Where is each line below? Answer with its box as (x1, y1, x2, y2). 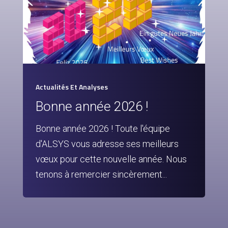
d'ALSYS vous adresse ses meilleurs (36, 138, 179, 149)
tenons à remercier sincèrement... (36, 169, 167, 180)
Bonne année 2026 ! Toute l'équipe (36, 123, 170, 134)
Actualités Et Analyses (36, 81, 108, 92)
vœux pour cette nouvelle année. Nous (36, 154, 187, 164)
